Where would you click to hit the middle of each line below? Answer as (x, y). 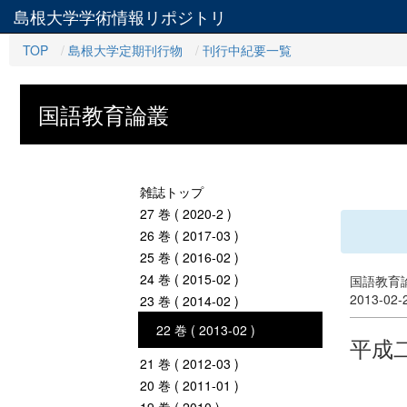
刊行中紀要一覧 (247, 50)
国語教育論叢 (104, 114)
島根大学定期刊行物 (125, 50)
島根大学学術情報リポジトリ (120, 16)
